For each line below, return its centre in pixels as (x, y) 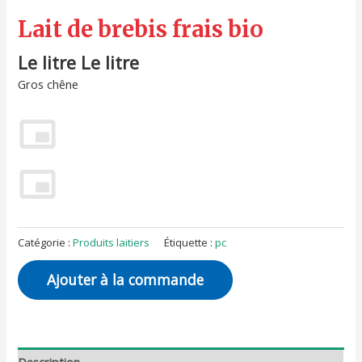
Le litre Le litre (79, 62)
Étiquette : (190, 242)
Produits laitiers (112, 242)
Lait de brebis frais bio (141, 29)
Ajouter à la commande (126, 280)
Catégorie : (46, 242)
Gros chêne (48, 84)
